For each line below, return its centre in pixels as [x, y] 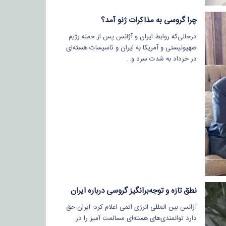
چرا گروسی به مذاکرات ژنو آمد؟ [149, 20]
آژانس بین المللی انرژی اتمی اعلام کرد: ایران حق [131, 207]
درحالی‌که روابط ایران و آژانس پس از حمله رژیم [132, 37]
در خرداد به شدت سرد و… [161, 59]
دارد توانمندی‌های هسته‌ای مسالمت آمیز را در [136, 218]
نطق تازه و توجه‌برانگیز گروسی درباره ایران [133, 191]
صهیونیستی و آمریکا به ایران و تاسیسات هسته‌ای [131, 48]
